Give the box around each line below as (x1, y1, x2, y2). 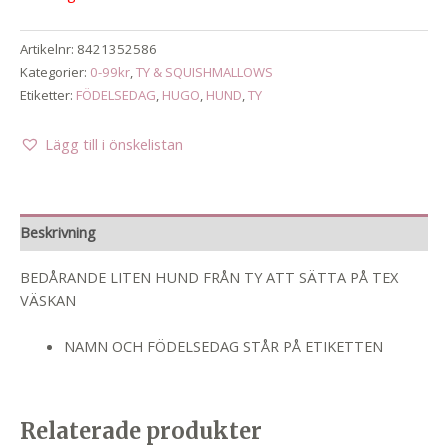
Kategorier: (20, 63, 90, 82)
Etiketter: (20, 86, 76, 105)
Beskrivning (20, 222, 96, 243)
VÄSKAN (20, 290, 76, 310)
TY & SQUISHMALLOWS (136, 63, 273, 82)
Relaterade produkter (20, 416, 262, 445)
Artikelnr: (20, 40, 77, 59)
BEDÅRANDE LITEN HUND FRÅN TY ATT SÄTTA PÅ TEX (20, 267, 398, 287)
